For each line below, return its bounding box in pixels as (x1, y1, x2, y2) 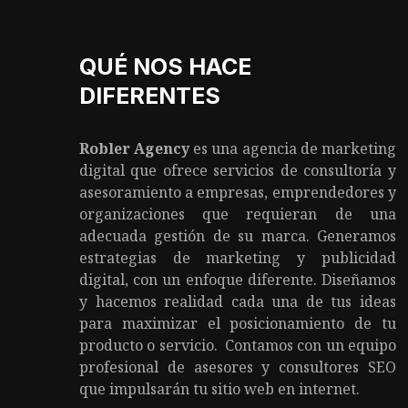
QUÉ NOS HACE (79, 52, 251, 80)
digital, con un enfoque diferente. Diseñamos (79, 269, 396, 290)
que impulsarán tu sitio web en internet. (79, 378, 360, 399)
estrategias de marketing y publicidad (79, 247, 396, 268)
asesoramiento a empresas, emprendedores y (79, 181, 396, 202)
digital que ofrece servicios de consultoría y (79, 159, 396, 180)
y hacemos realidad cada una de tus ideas (79, 291, 396, 311)
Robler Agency (79, 138, 190, 158)
